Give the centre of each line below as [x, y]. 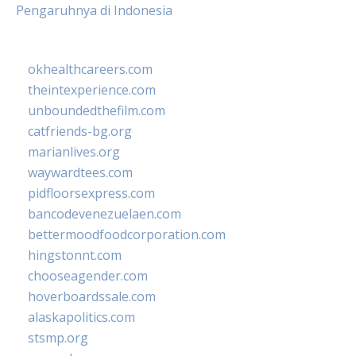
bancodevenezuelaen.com [104, 214]
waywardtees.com [80, 172]
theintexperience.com [92, 90]
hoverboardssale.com [92, 296]
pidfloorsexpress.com [91, 193]
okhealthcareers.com [90, 69]
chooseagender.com [88, 276]
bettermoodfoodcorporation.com [127, 234]
